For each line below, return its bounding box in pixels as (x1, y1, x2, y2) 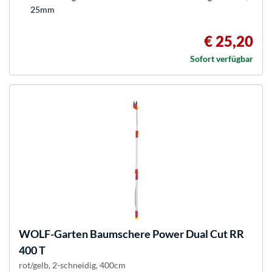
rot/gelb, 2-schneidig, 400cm (19, 260, 126, 271)
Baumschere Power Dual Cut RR (88, 227, 244, 241)
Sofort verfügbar (190, 53, 253, 64)
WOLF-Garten (19, 227, 88, 241)
